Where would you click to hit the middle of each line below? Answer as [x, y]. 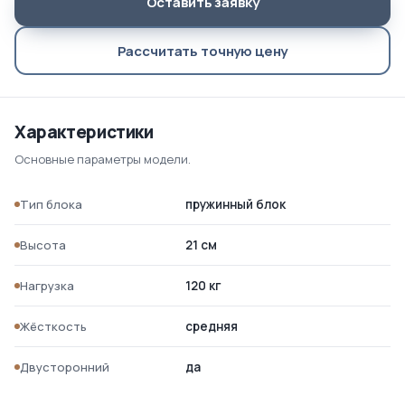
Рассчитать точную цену [202, 51]
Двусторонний [65, 367]
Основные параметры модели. [103, 159]
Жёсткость [53, 326]
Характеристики [84, 132]
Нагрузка [47, 286]
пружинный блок [236, 204]
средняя [212, 326]
